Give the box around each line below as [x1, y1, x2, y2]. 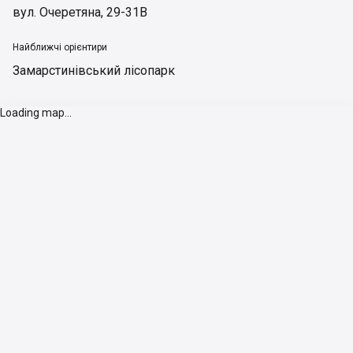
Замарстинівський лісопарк [13, 63, 175, 78]
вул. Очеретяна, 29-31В [13, 5, 147, 20]
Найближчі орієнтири [13, 42, 107, 53]
